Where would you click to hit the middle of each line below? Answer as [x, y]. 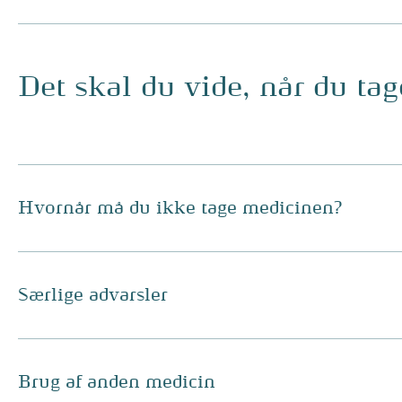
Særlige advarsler [93, 295]
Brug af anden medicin [117, 382]
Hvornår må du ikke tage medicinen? [180, 208]
